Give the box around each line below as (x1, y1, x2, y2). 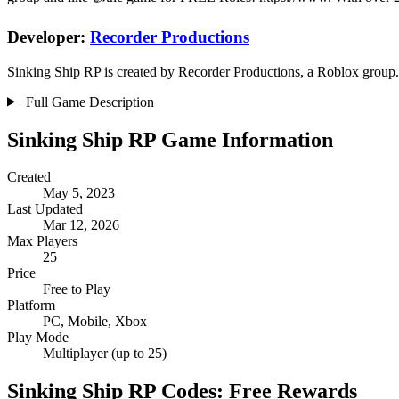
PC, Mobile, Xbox (43, 313, 147, 330)
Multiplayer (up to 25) (43, 346, 167, 362)
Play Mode (7, 330, 69, 346)
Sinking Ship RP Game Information (7, 127, 333, 151)
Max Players (7, 233, 77, 249)
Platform (7, 297, 55, 313)
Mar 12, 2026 (43, 217, 119, 233)
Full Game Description (21, 94, 154, 110)
